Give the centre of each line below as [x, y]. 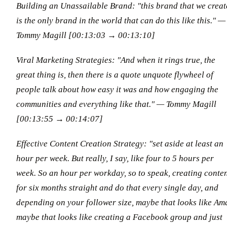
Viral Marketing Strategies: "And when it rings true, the [116, 60]
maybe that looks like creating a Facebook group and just [119, 217]
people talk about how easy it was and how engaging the [117, 89]
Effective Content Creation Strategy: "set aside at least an [120, 143]
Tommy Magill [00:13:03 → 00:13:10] [86, 35]
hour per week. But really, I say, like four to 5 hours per [115, 158]
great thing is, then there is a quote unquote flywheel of [115, 74]
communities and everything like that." [85, 104]
